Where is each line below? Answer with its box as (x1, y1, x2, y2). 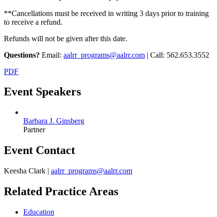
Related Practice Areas (4, 185, 118, 198)
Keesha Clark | (4, 167, 51, 175)
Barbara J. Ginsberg (23, 117, 84, 125)
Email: (42, 50, 62, 59)
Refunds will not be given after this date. (4, 34, 127, 43)
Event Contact (4, 144, 75, 157)
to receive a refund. (4, 17, 64, 26)
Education (23, 207, 54, 216)
